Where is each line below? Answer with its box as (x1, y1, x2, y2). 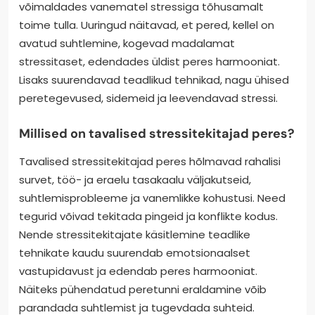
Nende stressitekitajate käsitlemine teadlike (19, 226, 250, 242)
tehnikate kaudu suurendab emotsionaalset (19, 245, 250, 260)
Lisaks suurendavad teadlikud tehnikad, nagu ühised (19, 72, 289, 87)
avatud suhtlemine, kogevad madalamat (19, 35, 235, 51)
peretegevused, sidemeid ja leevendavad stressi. (19, 90, 278, 105)
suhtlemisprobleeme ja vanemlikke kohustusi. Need (19, 190, 285, 205)
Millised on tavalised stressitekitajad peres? (19, 124, 295, 142)
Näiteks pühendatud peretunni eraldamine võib (19, 281, 266, 297)
